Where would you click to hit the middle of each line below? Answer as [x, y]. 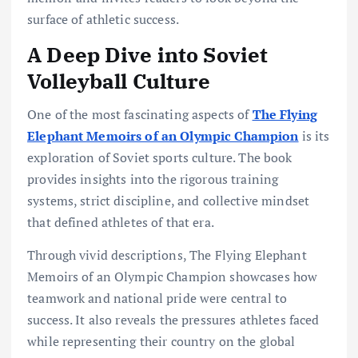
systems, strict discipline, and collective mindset [169, 201]
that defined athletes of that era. [121, 223]
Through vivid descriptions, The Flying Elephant [167, 255]
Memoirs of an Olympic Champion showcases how [173, 277]
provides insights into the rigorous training [153, 179]
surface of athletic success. [103, 19]
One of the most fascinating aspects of [140, 115]
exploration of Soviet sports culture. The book [160, 158]
